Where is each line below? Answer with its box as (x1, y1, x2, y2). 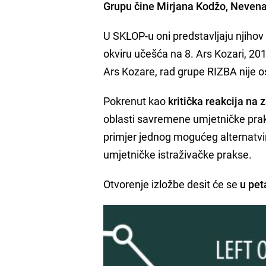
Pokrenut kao (103, 93, 169, 108)
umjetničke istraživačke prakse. (103, 147, 252, 161)
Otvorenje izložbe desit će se (103, 176, 240, 191)
